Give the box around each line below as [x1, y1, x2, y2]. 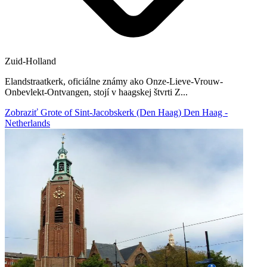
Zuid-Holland [5, 55, 56, 66]
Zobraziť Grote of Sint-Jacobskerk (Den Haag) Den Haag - [5, 107, 228, 117]
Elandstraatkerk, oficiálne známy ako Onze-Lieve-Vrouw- [5, 76, 223, 86]
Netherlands [5, 117, 50, 128]
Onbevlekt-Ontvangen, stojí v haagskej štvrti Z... [5, 86, 188, 97]
